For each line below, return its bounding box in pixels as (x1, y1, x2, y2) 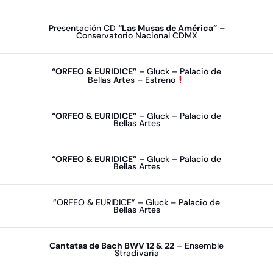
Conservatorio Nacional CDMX (76, 30, 197, 41)
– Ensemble (174, 240, 224, 251)
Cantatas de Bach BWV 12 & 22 (49, 240, 174, 251)
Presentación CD (48, 23, 118, 34)
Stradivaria (114, 247, 159, 258)
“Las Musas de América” (118, 23, 217, 34)
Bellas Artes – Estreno (88, 74, 176, 85)
